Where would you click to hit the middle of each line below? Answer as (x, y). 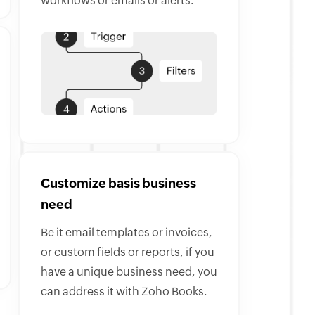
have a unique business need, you (129, 272)
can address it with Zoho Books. (124, 292)
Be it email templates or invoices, (127, 233)
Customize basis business (118, 185)
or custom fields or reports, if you (128, 253)
